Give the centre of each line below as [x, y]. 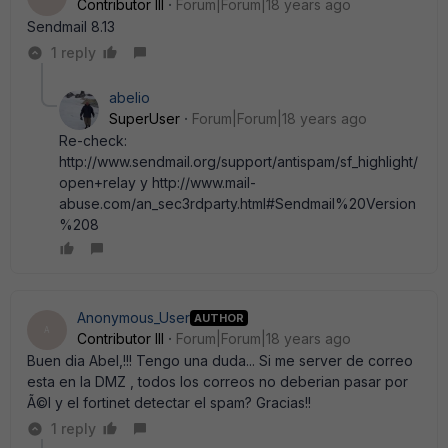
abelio [129, 97]
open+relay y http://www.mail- [157, 182]
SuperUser [144, 118]
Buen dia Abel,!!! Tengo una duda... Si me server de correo [220, 360]
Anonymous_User [133, 317]
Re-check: [93, 140]
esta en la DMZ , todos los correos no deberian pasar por [217, 381]
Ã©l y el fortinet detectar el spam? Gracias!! [169, 402]
